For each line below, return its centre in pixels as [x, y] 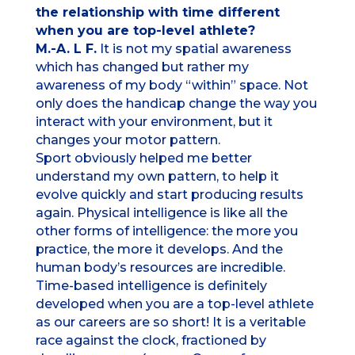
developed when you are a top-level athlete [174, 304]
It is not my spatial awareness [194, 49]
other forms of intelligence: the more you [166, 231]
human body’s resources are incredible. [160, 268]
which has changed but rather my [142, 67]
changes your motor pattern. [128, 140]
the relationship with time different [157, 13]
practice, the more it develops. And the [159, 250]
